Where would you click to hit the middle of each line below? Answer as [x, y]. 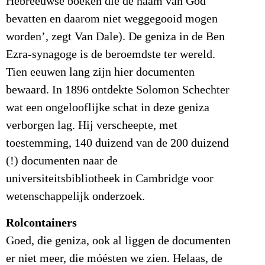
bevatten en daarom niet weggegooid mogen [112, 19]
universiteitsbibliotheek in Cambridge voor [110, 179]
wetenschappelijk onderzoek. [75, 197]
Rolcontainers [41, 222]
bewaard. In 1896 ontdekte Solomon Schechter [118, 90]
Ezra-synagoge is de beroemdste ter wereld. [111, 55]
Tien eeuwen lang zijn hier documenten [100, 72]
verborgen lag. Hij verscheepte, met [92, 126]
